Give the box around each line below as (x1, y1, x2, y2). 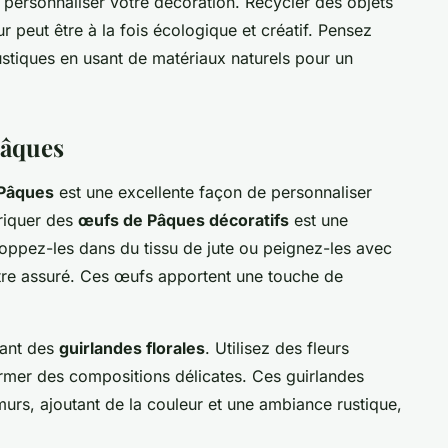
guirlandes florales (59, 337, 205, 358)
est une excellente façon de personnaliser (54, 181, 372, 202)
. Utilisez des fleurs (205, 337, 349, 358)
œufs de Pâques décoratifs (78, 209, 289, 230)
